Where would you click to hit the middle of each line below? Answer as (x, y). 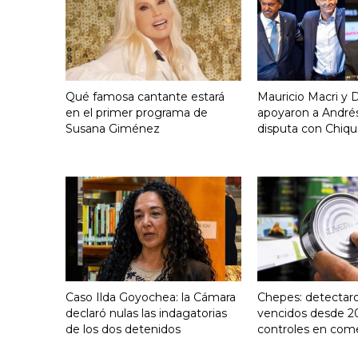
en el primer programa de (137, 113)
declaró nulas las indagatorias (146, 314)
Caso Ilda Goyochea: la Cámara (151, 298)
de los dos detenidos (123, 330)
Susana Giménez (113, 129)
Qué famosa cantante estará (145, 97)
